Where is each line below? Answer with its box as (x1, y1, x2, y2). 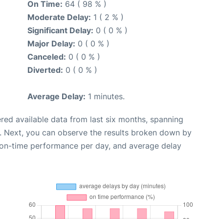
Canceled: (27, 51, 66, 62)
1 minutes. (86, 91, 125, 101)
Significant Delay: (27, 25, 93, 35)
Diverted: (27, 65, 63, 75)
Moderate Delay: (27, 12, 91, 22)
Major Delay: (27, 38, 75, 48)
